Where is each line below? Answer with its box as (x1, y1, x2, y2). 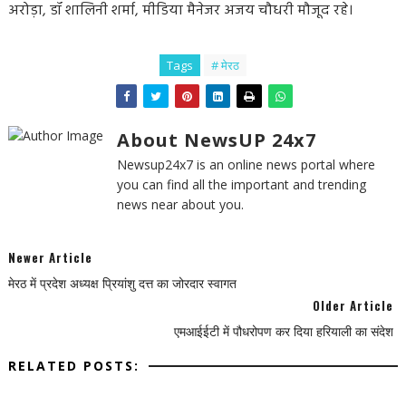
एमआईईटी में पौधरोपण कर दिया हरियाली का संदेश (174, 322, 394, 340)
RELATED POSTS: (7, 356, 140, 374)
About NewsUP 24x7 (116, 127, 316, 152)
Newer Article (7, 247, 92, 266)
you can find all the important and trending (116, 175, 366, 193)
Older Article (313, 295, 394, 314)
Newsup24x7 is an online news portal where (116, 155, 375, 173)
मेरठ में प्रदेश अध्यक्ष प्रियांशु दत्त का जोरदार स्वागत (7, 274, 237, 292)
